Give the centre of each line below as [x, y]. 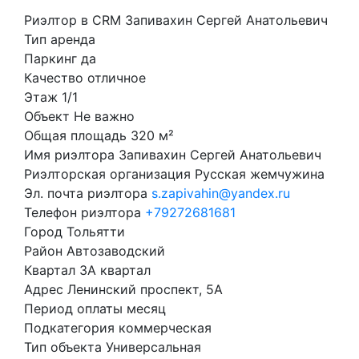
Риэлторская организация [107, 174]
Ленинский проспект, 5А [143, 289]
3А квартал [113, 270]
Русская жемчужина [258, 174]
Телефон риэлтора [83, 212]
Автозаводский [114, 251]
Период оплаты [73, 309]
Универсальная [151, 347]
